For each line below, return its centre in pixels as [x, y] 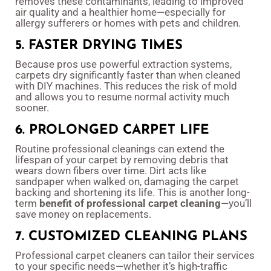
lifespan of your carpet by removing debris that [122, 160]
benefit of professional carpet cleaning [130, 204]
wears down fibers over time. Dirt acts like [111, 171]
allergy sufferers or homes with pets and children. [128, 23]
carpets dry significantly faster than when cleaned [128, 75]
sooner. [32, 108]
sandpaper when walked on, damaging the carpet [127, 182]
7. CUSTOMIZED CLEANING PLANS [131, 237]
